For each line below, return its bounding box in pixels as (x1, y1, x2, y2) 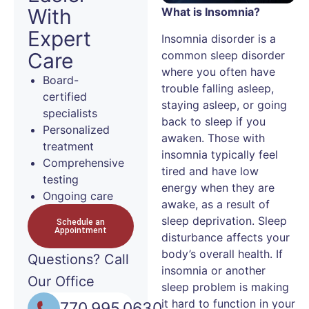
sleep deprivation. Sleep (161, 213, 287, 228)
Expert (28, 26, 91, 51)
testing (43, 172, 79, 186)
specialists (43, 106, 97, 120)
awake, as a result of (161, 197, 270, 211)
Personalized (43, 123, 110, 137)
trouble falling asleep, (161, 81, 274, 95)
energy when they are (161, 180, 275, 195)
